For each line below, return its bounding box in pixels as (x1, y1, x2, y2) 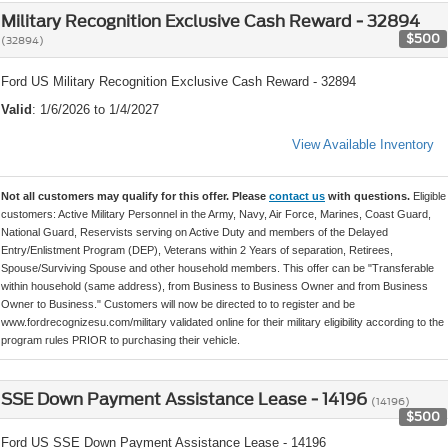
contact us (269, 190, 325, 203)
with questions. (325, 190, 413, 203)
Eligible (413, 190, 446, 203)
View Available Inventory (292, 137, 434, 153)
